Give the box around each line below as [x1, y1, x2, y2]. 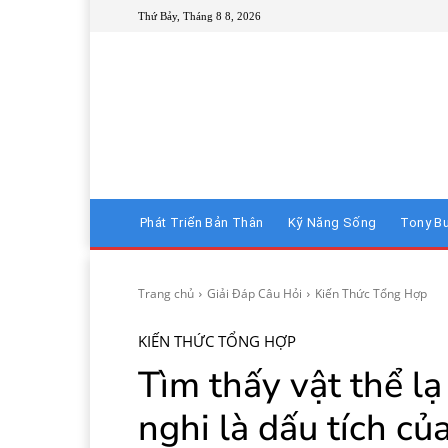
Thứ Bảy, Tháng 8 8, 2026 [138, 9, 261, 22]
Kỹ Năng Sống [287, 215, 377, 231]
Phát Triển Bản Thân [140, 215, 264, 231]
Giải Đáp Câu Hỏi [207, 285, 302, 303]
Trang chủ [138, 285, 194, 303]
